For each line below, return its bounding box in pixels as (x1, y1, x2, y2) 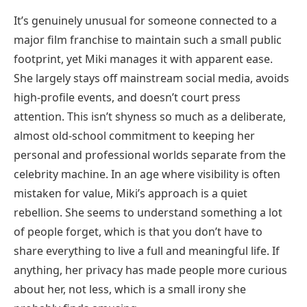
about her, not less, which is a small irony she (14, 281, 246, 297)
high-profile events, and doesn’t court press (14, 89, 241, 105)
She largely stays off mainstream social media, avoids (14, 70, 289, 86)
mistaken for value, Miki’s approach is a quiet (14, 185, 247, 201)
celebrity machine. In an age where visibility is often (14, 166, 280, 182)
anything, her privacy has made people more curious (14, 262, 287, 278)
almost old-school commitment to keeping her (14, 127, 255, 143)
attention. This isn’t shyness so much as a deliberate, (14, 108, 286, 124)
